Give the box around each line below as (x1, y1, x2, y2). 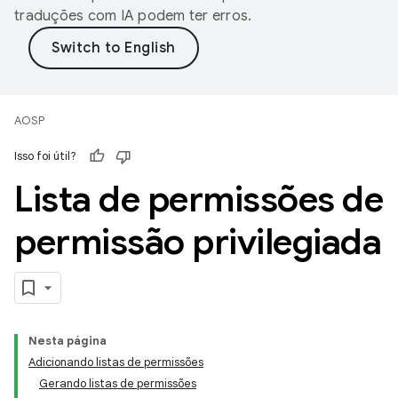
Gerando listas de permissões (39, 376, 196, 391)
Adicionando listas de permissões (28, 354, 203, 370)
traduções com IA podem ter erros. (14, 7, 252, 25)
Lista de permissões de (14, 177, 383, 221)
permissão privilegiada (14, 219, 381, 264)
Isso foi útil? (14, 148, 76, 163)
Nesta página (28, 333, 107, 348)
